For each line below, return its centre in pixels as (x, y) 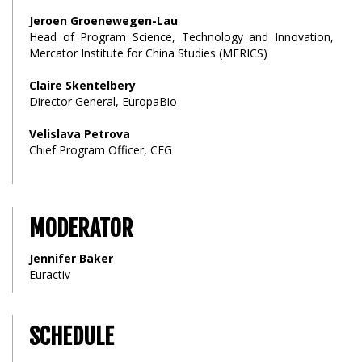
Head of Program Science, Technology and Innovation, (181, 37)
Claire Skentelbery (82, 86)
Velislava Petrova (80, 134)
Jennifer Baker (71, 259)
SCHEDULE (72, 337)
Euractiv (50, 275)
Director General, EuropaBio (103, 102)
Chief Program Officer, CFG (101, 150)
